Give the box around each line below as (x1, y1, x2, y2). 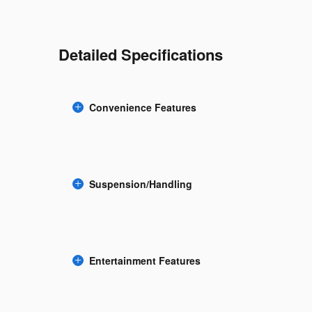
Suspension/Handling (89, 177, 192, 192)
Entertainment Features (89, 253, 201, 268)
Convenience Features (89, 100, 196, 115)
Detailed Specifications (58, 42, 223, 65)
